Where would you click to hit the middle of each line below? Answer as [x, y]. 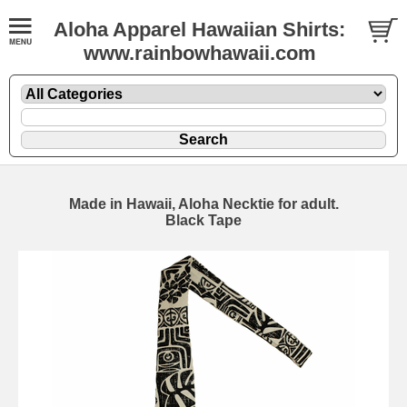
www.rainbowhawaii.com [199, 53]
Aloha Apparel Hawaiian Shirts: [199, 30]
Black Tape [203, 220]
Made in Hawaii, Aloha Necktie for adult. [203, 203]
